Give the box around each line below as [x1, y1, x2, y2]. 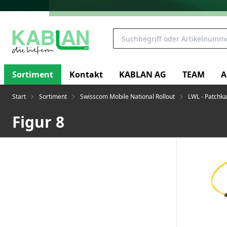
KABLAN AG [119, 68, 166, 80]
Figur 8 [12, 111, 64, 132]
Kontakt [69, 68, 103, 80]
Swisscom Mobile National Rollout [80, 92, 175, 101]
